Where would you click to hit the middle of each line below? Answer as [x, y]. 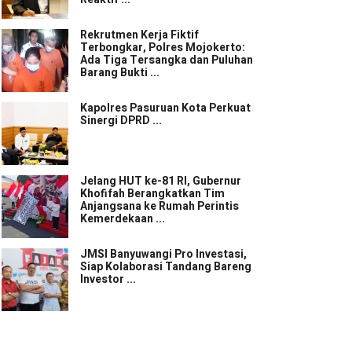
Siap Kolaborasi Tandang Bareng [166, 267]
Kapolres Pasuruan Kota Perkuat [165, 108]
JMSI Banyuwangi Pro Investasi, [163, 254]
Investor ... [108, 279]
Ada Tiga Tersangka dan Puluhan [167, 60]
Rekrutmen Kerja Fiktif [139, 35]
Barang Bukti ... [120, 73]
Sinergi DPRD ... [121, 121]
